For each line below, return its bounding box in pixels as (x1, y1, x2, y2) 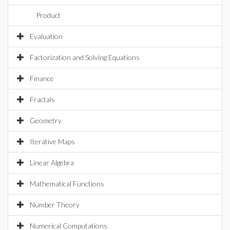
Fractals (30, 95, 55, 104)
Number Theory (30, 200, 80, 209)
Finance (30, 74, 54, 83)
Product (36, 11, 61, 20)
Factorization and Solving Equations (30, 53, 140, 62)
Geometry (30, 116, 62, 125)
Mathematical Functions (30, 179, 104, 188)
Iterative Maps (30, 137, 75, 146)
